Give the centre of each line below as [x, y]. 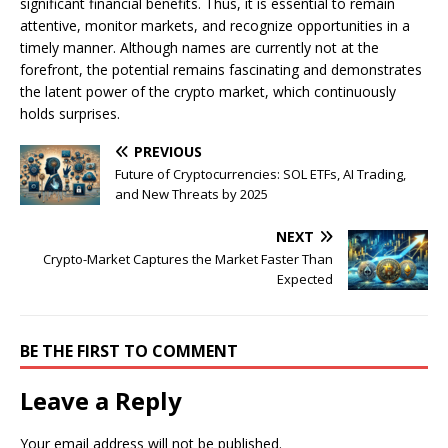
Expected [305, 279]
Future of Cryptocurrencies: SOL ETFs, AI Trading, [260, 174]
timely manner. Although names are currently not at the [199, 48]
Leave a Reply [101, 401]
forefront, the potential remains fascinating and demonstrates [221, 70]
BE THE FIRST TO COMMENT [129, 351]
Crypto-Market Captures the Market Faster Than [188, 259]
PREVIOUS [168, 152]
